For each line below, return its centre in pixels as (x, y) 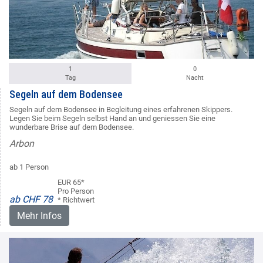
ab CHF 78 (31, 199)
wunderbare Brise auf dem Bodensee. (72, 127)
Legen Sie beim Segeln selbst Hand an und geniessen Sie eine (112, 118)
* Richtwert (76, 200)
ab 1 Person (29, 167)
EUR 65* (71, 182)
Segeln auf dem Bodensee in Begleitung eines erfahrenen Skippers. (121, 109)
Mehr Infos (39, 215)
